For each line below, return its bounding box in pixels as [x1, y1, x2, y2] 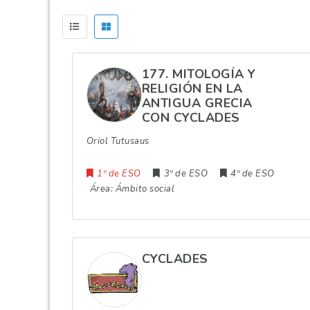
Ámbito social [115, 182, 175, 195]
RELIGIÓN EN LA [141, 80, 243, 97]
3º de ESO [163, 167, 208, 180]
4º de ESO [230, 167, 275, 180]
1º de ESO [97, 167, 141, 180]
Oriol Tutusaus [86, 134, 149, 147]
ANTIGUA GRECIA [141, 95, 253, 111]
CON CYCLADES [141, 109, 240, 126]
